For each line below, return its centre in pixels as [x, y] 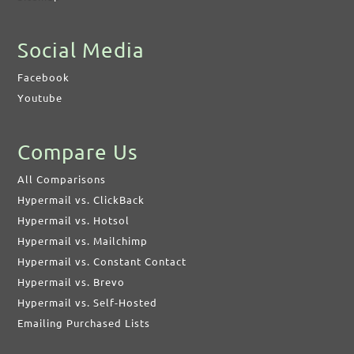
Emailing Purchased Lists [84, 323]
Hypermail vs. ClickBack [81, 200]
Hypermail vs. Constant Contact [102, 262]
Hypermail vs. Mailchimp [83, 241]
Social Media [81, 50]
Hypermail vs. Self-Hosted [88, 303]
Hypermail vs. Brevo [72, 282]
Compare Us [78, 152]
